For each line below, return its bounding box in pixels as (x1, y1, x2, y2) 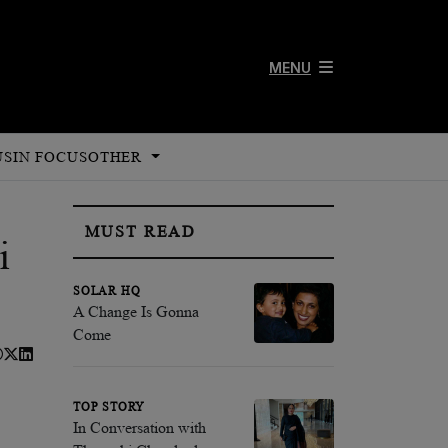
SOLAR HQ (73, 284, 141, 297)
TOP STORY (73, 400, 146, 413)
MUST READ (85, 223, 197, 240)
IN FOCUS (12, 149, 88, 165)
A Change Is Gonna (73, 302, 199, 320)
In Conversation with (73, 418, 206, 436)
